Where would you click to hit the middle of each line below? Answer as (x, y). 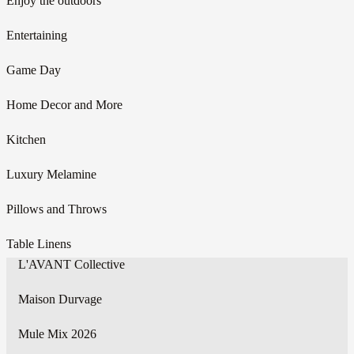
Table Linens (39, 243)
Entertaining (37, 35)
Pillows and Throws (56, 209)
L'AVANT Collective (72, 264)
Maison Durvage (60, 299)
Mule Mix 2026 (57, 333)
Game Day (34, 70)
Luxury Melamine (51, 174)
